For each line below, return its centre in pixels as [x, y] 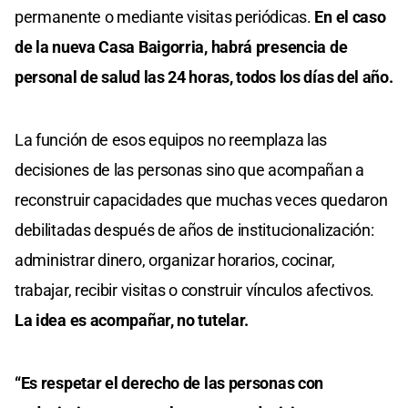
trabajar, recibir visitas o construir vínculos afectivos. [194, 291]
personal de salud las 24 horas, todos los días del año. [204, 77]
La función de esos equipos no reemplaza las [171, 140]
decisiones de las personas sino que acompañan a [189, 170]
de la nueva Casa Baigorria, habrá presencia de [181, 47]
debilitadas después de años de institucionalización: [194, 230]
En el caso [350, 17]
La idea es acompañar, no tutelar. [132, 321]
